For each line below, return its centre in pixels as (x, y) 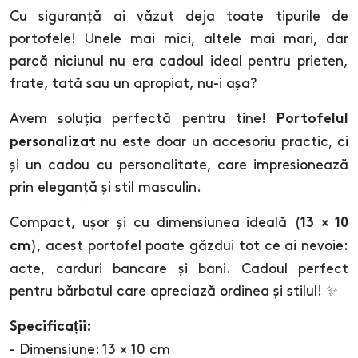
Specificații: (51, 328)
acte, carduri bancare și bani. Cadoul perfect (179, 270)
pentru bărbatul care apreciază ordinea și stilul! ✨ (174, 292)
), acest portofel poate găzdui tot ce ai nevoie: (189, 247)
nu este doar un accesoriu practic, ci (222, 143)
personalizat (53, 143)
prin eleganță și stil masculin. (105, 188)
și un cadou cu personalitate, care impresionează (179, 166)
